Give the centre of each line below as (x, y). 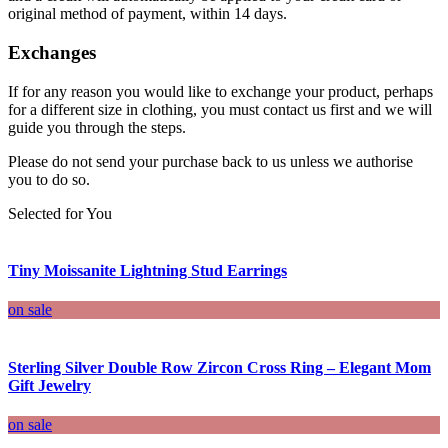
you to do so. (49, 179)
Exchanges (52, 53)
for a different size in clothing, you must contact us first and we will (220, 109)
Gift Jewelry (49, 385)
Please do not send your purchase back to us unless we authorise (210, 161)
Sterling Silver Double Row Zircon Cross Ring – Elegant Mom (219, 367)
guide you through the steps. (97, 127)
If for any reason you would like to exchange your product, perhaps (220, 91)
